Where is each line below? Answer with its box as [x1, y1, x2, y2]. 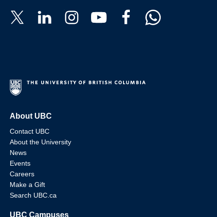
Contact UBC [10, 127, 49, 135]
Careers [10, 170, 34, 178]
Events [10, 159, 31, 167]
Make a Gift [10, 180, 45, 188]
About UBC [10, 111, 52, 120]
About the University [10, 138, 71, 146]
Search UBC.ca [10, 191, 57, 199]
